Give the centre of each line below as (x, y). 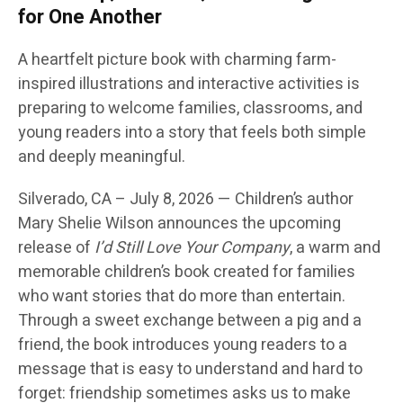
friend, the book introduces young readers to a (183, 345)
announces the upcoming (247, 224)
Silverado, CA (65, 200)
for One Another (90, 18)
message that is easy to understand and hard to (190, 370)
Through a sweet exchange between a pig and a (190, 321)
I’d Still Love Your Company (192, 248)
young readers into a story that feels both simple (192, 133)
